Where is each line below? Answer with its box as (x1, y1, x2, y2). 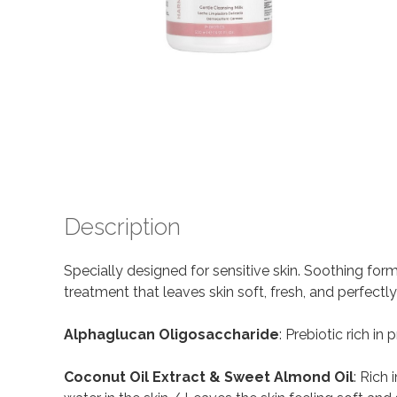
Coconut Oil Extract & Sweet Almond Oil (64, 368, 354, 385)
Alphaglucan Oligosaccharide (64, 325, 279, 343)
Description (64, 214, 181, 240)
